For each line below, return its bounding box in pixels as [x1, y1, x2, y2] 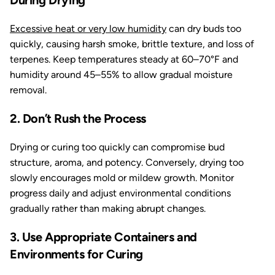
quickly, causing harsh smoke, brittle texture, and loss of [10, 38, 254, 50]
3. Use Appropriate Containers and [10, 230, 197, 244]
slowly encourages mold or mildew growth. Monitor [10, 172, 234, 184]
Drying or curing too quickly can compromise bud [10, 141, 225, 153]
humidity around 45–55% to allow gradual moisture [10, 69, 233, 80]
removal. [10, 84, 47, 96]
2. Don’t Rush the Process [10, 111, 146, 126]
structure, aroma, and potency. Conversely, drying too [10, 157, 244, 168]
